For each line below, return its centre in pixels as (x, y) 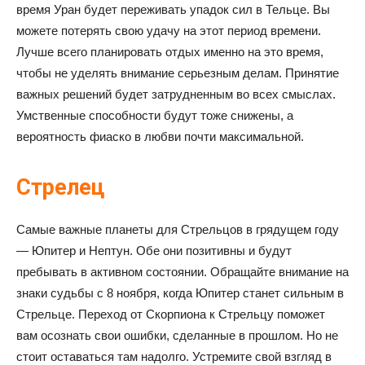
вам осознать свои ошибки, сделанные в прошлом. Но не (177, 335)
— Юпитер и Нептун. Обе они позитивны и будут (154, 251)
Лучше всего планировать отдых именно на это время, (170, 52)
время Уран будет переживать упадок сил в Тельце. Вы (173, 9)
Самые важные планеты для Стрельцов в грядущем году (178, 229)
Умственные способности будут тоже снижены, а (155, 115)
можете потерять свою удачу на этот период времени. (169, 31)
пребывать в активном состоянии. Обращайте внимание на (182, 272)
